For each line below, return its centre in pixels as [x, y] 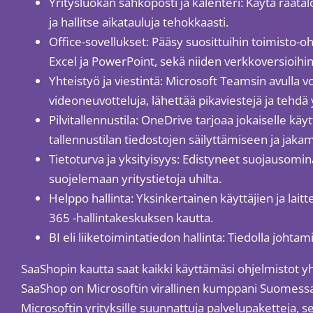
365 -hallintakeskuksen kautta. [131, 218]
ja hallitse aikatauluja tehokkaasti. [138, 22]
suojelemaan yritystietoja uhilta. [135, 179]
